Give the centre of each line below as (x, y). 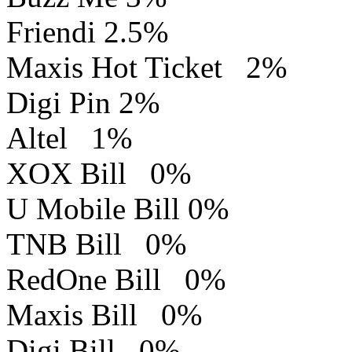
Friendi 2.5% (87, 32)
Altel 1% (69, 138)
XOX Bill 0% (99, 174)
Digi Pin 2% (83, 103)
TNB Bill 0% (96, 244)
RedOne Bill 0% (116, 280)
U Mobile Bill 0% (117, 209)
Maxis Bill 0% (104, 315)
